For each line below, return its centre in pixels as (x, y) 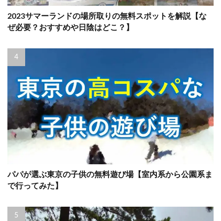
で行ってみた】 (35, 186)
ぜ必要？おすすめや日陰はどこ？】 (71, 28)
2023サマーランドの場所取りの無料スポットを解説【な (107, 17)
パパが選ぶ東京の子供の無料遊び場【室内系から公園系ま (110, 175)
